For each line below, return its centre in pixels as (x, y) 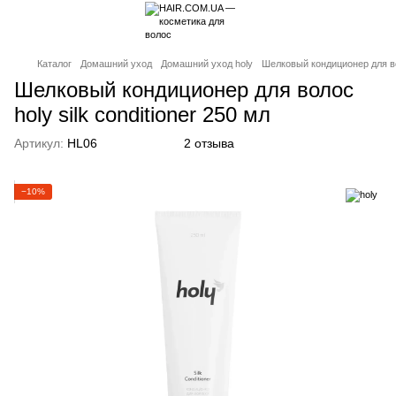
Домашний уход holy (207, 64)
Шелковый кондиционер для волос (184, 90)
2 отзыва (209, 143)
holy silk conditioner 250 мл (142, 114)
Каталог (54, 64)
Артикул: (39, 143)
